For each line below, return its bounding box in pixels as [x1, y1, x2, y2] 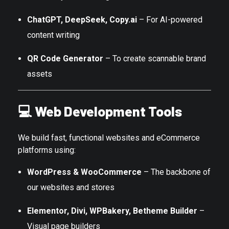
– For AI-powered [136, 15, 202, 25]
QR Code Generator [27, 54, 103, 64]
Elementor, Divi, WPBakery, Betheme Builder [27, 205, 197, 216]
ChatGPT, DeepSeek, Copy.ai [27, 15, 137, 25]
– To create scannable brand [103, 54, 206, 64]
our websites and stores [27, 182, 114, 192]
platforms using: [18, 145, 76, 155]
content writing [27, 30, 80, 40]
